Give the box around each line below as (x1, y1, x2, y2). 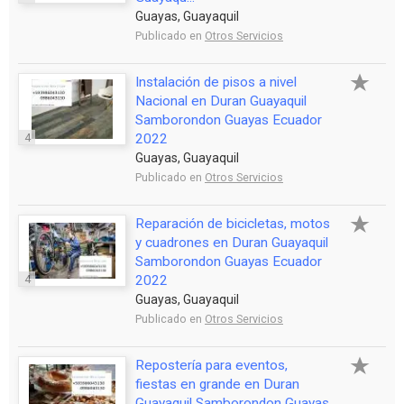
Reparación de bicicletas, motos (135, 215, 330, 232)
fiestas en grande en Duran (135, 375, 299, 392)
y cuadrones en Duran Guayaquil (135, 234, 328, 251)
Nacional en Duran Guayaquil (135, 92, 307, 109)
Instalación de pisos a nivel (135, 73, 297, 90)
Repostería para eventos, (135, 356, 288, 373)
